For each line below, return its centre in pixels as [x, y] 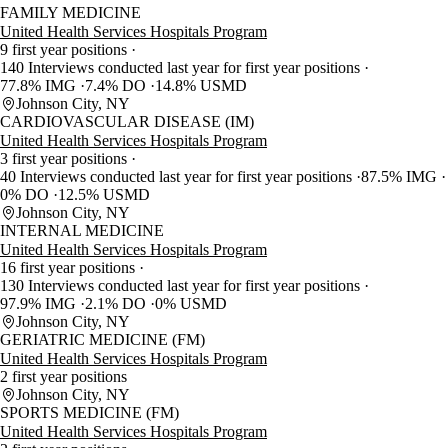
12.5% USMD [104, 194]
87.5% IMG [401, 176]
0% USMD [191, 303]
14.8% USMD [201, 85]
